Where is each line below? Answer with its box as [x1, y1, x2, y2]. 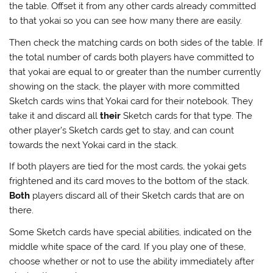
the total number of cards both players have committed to [9, 51, 255, 63]
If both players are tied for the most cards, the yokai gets [9, 161, 247, 172]
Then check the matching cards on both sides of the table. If [9, 37, 263, 48]
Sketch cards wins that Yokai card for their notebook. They [9, 95, 253, 107]
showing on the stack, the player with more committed [9, 80, 240, 92]
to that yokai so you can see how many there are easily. [9, 15, 243, 27]
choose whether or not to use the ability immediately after [9, 255, 255, 267]
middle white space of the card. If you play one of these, [9, 241, 246, 252]
